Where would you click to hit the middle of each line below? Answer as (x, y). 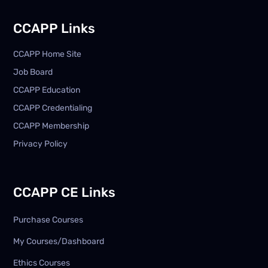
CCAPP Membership (51, 126)
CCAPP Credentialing (53, 108)
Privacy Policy (41, 144)
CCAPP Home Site (48, 54)
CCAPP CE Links (65, 192)
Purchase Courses (48, 220)
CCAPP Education (47, 90)
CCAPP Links (54, 28)
